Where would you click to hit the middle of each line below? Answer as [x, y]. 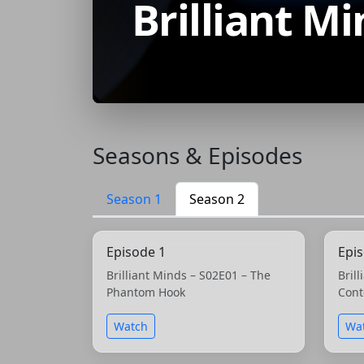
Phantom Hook [146, 292]
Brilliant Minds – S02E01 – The [188, 275]
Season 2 [217, 199]
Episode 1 [136, 251]
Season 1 [134, 199]
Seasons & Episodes [197, 155]
